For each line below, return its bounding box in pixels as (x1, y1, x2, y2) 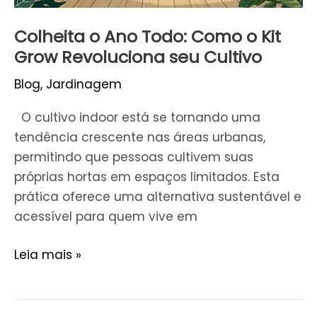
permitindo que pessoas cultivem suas (14, 149, 253, 166)
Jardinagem (46, 75, 122, 93)
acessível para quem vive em (14, 208, 197, 226)
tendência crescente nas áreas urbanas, (14, 129, 265, 146)
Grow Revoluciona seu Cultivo (14, 45, 262, 69)
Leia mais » (14, 246, 81, 264)
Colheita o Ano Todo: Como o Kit (14, 24, 281, 48)
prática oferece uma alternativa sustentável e (14, 188, 301, 206)
